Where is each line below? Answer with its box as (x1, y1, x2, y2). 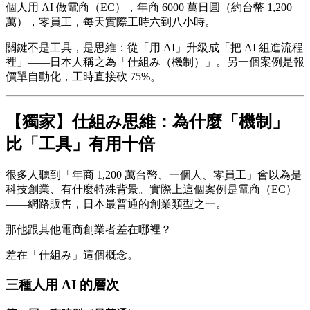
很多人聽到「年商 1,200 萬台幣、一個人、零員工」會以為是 (6, 169, 302, 181)
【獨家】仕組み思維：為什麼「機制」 (6, 112, 289, 131)
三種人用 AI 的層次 (6, 277, 119, 293)
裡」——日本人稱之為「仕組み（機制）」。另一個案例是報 (6, 55, 304, 68)
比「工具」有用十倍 (6, 134, 155, 153)
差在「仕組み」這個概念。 (6, 249, 138, 262)
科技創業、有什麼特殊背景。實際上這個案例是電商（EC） (6, 183, 297, 196)
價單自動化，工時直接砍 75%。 (6, 70, 161, 82)
